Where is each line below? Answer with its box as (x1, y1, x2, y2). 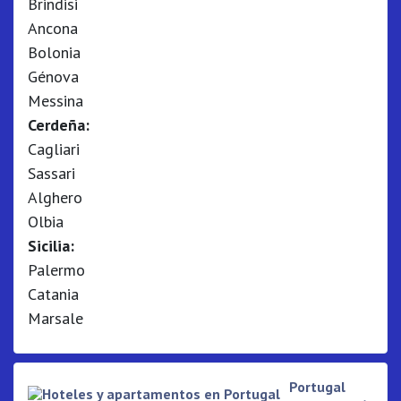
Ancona (28, 18, 78, 38)
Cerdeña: (28, 115, 90, 135)
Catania (28, 284, 79, 304)
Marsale (28, 308, 83, 328)
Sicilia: (28, 235, 74, 256)
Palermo (28, 260, 85, 280)
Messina (28, 90, 83, 111)
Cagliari (28, 139, 80, 159)
